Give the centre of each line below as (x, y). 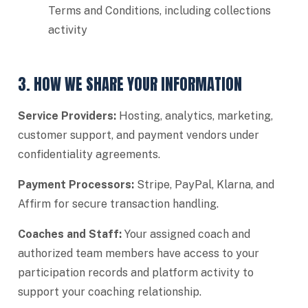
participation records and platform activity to (136, 273)
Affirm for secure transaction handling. (118, 204)
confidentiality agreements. (89, 154)
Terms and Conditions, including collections (159, 11)
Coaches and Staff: (70, 234)
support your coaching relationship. (110, 292)
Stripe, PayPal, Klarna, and (204, 185)
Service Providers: (67, 116)
